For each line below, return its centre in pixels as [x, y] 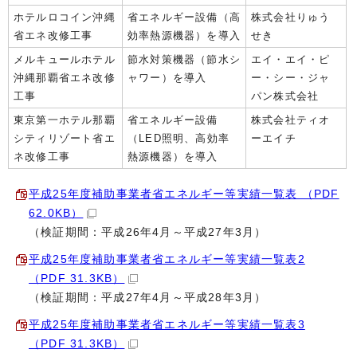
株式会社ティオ [291, 120]
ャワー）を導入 [167, 77]
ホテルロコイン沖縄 [65, 17]
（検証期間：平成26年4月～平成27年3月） [148, 232]
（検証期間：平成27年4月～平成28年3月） [148, 297]
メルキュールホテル [65, 59]
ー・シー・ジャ [291, 77]
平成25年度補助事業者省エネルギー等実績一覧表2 [167, 259]
